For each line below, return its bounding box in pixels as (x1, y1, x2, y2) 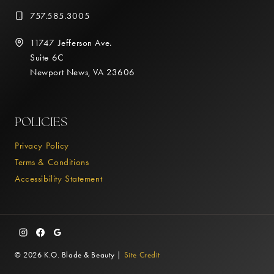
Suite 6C (30, 52, 64, 64)
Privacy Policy (15, 139, 70, 151)
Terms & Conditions (15, 156, 89, 168)
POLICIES (15, 114, 67, 130)
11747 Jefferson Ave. (30, 37, 112, 49)
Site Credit (124, 250, 160, 260)
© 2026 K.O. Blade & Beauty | (15, 250, 124, 260)
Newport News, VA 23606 (30, 67, 135, 78)
